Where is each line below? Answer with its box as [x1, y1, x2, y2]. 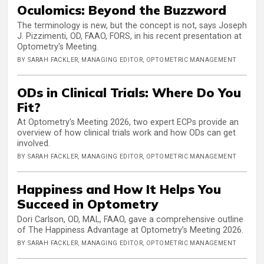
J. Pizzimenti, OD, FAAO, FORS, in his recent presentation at [17, 31, 242, 41]
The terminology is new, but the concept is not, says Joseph [17, 20, 247, 31]
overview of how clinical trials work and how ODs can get [17, 128, 236, 138]
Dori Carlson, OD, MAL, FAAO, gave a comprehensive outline [17, 214, 243, 225]
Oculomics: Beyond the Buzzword [17, 2, 226, 18]
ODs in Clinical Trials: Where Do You [17, 84, 241, 100]
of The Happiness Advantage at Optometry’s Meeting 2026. [17, 225, 243, 236]
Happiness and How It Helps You [17, 181, 221, 197]
